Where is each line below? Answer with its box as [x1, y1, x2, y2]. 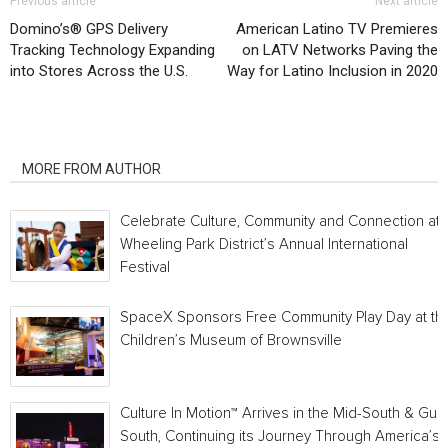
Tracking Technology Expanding [10, 41, 215, 59]
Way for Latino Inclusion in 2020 [227, 62, 438, 80]
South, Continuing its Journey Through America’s [120, 429, 440, 444]
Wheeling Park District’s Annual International [120, 237, 408, 252]
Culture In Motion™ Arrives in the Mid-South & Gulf [120, 406, 444, 421]
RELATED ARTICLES [22, 133, 147, 149]
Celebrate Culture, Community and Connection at [120, 214, 440, 229]
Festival [120, 260, 170, 275]
